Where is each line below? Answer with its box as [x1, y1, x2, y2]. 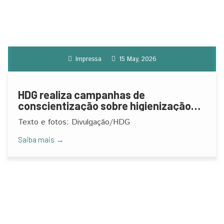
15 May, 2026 [116, 54, 156, 64]
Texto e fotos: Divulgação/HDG [18, 116, 130, 128]
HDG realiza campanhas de [18, 88, 145, 101]
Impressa [73, 54, 101, 64]
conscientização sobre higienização [18, 99, 191, 112]
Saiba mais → [18, 134, 64, 144]
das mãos [18, 110, 64, 123]
